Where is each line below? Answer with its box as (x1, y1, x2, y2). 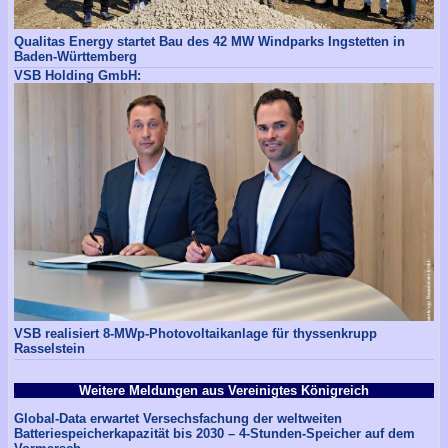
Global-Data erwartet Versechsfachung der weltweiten (14, 411, 342, 427)
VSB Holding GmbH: (14, 68, 141, 84)
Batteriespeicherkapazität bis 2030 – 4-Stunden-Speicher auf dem (14, 426, 415, 442)
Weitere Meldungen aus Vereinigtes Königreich (79, 382, 369, 398)
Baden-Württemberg (14, 49, 137, 65)
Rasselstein (14, 340, 85, 356)
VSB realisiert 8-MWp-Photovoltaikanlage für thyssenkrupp (14, 325, 377, 341)
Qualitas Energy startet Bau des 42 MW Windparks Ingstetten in (14, 34, 405, 50)
